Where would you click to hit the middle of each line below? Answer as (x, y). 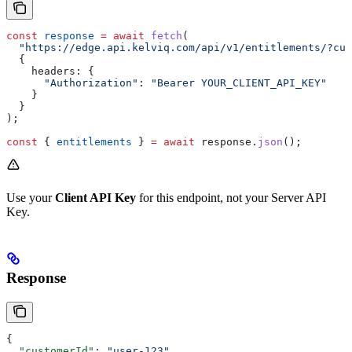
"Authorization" (72, 83)
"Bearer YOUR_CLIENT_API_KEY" (236, 83)
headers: (44, 71)
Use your (31, 198)
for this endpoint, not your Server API (231, 198)
